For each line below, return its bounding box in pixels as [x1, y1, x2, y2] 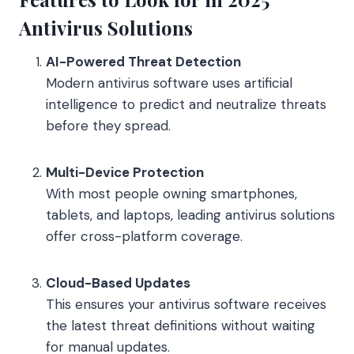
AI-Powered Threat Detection [46, 52, 241, 70]
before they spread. [46, 116, 171, 134]
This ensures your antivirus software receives [46, 295, 326, 313]
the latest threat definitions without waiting [46, 316, 315, 334]
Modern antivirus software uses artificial [46, 73, 292, 92]
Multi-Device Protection [46, 163, 204, 181]
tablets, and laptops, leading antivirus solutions [46, 205, 335, 224]
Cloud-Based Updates [46, 273, 190, 292]
